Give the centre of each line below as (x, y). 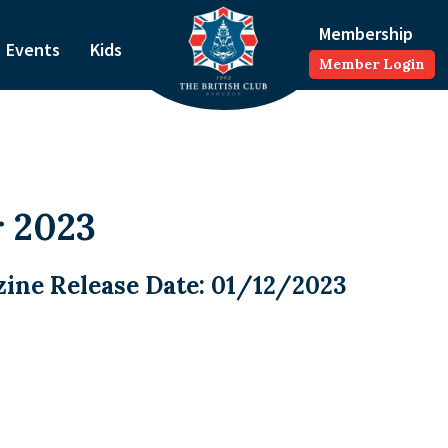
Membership (366, 33)
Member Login (372, 63)
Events (32, 50)
